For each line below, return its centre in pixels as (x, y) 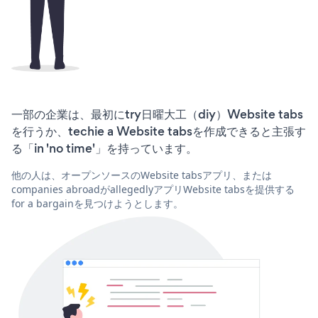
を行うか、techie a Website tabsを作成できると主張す (159, 132)
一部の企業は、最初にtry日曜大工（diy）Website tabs (157, 115)
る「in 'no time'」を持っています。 (104, 149)
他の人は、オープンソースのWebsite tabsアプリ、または (142, 175)
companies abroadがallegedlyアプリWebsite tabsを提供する (153, 190)
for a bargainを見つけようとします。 (97, 204)
